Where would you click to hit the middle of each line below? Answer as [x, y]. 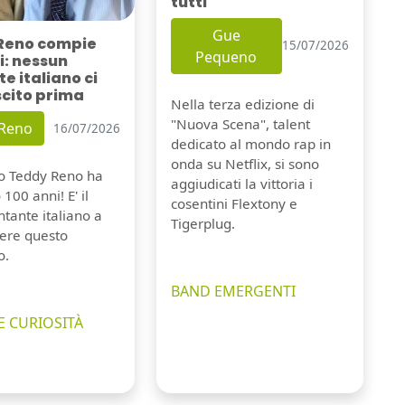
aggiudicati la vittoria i [241, 183]
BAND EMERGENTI [233, 291]
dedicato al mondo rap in [250, 143]
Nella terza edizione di [242, 104]
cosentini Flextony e [234, 203]
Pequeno [226, 57]
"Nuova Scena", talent [240, 123]
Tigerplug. [202, 223]
